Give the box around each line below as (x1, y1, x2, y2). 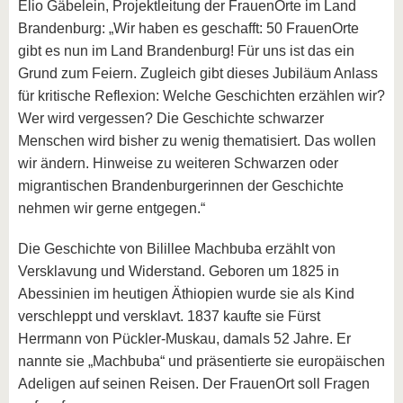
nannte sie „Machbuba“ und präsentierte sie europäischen (18, 354, 385, 370)
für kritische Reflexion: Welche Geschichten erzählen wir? (18, 88, 385, 104)
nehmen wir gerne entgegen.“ (18, 201, 205, 217)
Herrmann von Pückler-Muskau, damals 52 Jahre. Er (18, 331, 351, 347)
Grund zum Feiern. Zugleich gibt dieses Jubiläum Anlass (18, 66, 378, 82)
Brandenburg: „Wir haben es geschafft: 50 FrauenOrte (18, 21, 359, 37)
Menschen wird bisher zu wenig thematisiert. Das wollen (18, 133, 376, 149)
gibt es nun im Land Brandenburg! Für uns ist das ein (18, 43, 354, 59)
